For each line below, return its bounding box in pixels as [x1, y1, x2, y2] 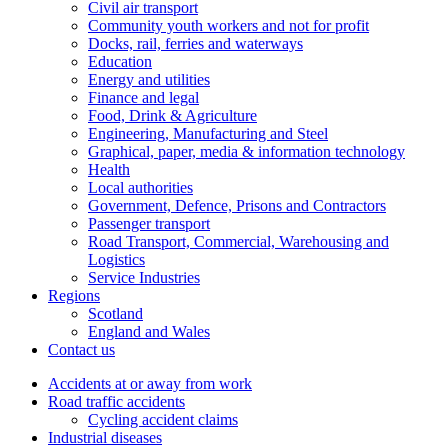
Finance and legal [88, 89, 199, 106]
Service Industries [88, 269, 200, 286]
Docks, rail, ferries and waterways [88, 35, 303, 52]
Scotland [88, 305, 143, 322]
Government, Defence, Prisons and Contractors [88, 197, 386, 214]
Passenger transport [88, 215, 210, 232]
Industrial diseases [48, 429, 162, 446]
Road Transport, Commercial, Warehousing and [88, 233, 389, 250]
